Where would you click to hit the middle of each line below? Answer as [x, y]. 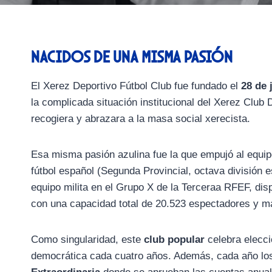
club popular [174, 240]
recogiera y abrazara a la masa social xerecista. [141, 119]
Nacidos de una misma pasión [132, 57]
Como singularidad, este [87, 240]
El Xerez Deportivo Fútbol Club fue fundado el [136, 86]
